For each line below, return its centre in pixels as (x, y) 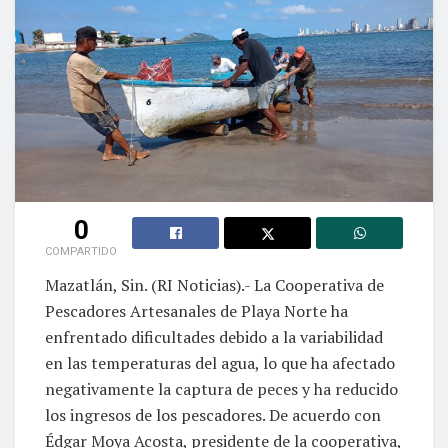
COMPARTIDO (81, 251)
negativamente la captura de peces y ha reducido (221, 388)
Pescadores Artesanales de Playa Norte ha (196, 310)
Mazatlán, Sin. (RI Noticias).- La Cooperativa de (214, 284)
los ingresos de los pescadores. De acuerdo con (213, 414)
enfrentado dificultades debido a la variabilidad (214, 336)
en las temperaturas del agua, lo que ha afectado (220, 362)
